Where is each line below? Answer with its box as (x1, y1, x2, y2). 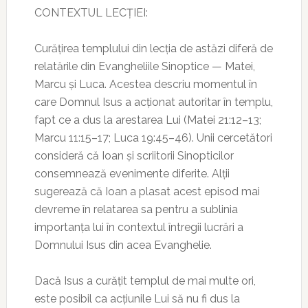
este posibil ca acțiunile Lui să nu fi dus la (34, 292, 240, 305)
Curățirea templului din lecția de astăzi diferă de (34, 42, 273, 55)
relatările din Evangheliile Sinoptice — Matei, (34, 60, 255, 73)
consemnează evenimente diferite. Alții (34, 167, 230, 180)
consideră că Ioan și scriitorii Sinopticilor (34, 149, 234, 162)
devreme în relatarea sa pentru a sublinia (34, 203, 238, 216)
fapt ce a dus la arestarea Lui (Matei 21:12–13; (34, 113, 261, 126)
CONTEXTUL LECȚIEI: (34, 6, 148, 19)
